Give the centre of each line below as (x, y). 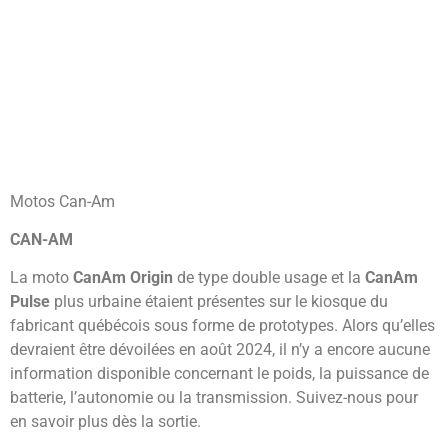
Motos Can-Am (62, 201)
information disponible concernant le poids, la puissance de (219, 374)
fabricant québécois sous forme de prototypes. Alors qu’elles (222, 326)
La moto (41, 278)
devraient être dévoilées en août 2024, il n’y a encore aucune (220, 350)
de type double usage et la (269, 278)
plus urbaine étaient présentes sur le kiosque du (219, 302)
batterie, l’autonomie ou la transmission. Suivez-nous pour (214, 398)
